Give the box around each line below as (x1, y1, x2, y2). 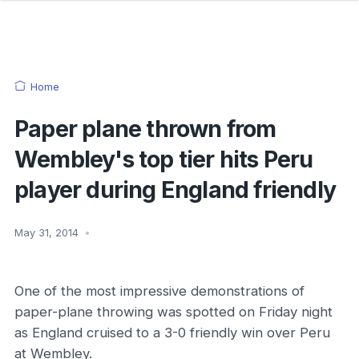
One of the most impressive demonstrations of (14, 283, 305, 299)
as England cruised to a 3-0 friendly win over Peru (14, 325, 330, 341)
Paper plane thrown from (14, 115, 276, 143)
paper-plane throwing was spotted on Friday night (14, 304, 333, 320)
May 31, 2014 (14, 227, 82, 239)
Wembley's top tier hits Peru (14, 145, 313, 173)
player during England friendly (14, 175, 337, 204)
